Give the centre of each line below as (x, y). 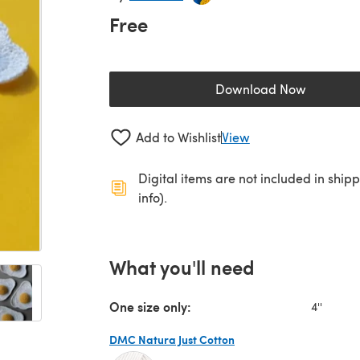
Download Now (260, 89)
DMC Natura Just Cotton (172, 339)
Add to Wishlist (178, 137)
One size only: (150, 306)
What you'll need (182, 266)
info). (153, 197)
